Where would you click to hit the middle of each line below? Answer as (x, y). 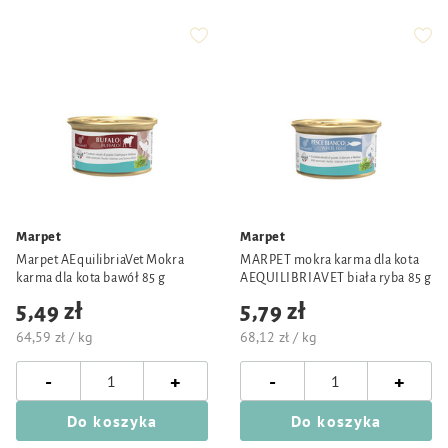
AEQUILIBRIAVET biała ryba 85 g (336, 278)
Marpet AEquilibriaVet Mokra (100, 260)
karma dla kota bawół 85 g (91, 278)
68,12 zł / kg (278, 337)
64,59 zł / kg (54, 337)
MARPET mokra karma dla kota (330, 260)
